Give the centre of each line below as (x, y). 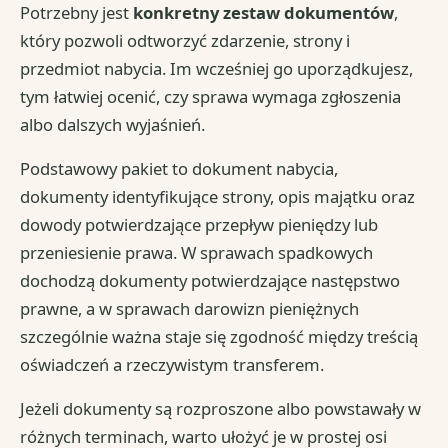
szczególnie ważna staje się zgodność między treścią (219, 336)
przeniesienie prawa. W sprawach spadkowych (197, 252)
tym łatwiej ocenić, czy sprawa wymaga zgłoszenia (211, 96)
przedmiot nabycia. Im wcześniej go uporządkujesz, (217, 68)
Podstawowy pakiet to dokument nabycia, (179, 168)
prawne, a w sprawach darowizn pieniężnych (190, 308)
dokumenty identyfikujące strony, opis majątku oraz (218, 196)
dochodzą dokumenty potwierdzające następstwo (210, 280)
